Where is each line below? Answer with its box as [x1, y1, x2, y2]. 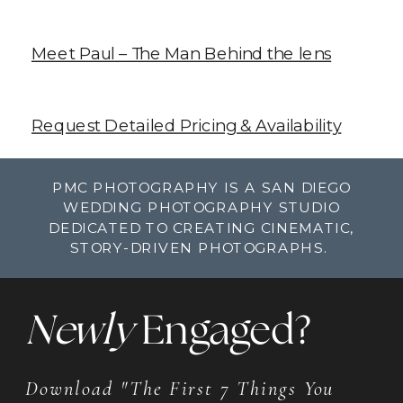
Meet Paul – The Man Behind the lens [31, 42, 332, 63]
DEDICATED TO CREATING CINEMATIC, [49, 219, 354, 237]
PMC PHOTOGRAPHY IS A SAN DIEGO [52, 178, 351, 197]
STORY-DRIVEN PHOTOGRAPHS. [69, 238, 334, 257]
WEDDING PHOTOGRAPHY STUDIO [63, 199, 340, 217]
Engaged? [132, 310, 320, 353]
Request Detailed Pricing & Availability [31, 114, 342, 135]
